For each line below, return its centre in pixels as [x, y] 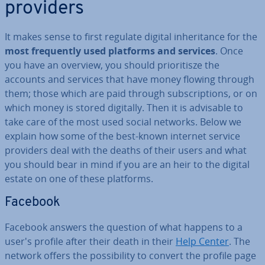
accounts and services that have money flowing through [130, 79]
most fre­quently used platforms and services [110, 51]
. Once [229, 51]
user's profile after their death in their [90, 241]
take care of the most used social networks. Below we [123, 122]
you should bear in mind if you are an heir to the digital [127, 164]
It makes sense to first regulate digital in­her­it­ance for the [131, 37]
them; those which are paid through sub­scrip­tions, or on [131, 93]
